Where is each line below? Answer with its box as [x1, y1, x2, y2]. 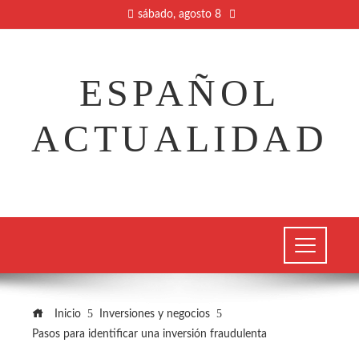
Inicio [51, 308, 81, 320]
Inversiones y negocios [99, 308, 210, 320]
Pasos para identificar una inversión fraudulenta [32, 328, 267, 340]
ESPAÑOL [79, 71, 280, 114]
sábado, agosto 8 [138, 9, 221, 20]
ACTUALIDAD [31, 117, 328, 159]
